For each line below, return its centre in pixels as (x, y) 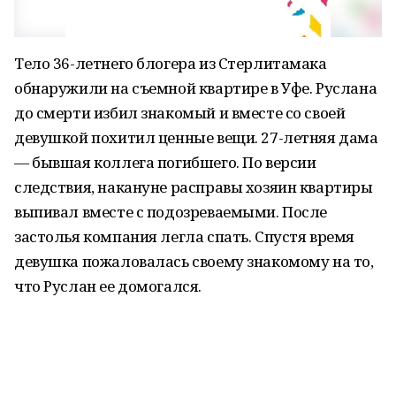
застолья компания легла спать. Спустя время (184, 236)
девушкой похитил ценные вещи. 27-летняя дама (196, 137)
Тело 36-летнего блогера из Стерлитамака (171, 63)
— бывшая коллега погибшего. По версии (165, 162)
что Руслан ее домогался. (108, 286)
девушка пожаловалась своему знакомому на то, (194, 261)
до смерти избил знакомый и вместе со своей (180, 113)
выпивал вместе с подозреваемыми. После (171, 212)
